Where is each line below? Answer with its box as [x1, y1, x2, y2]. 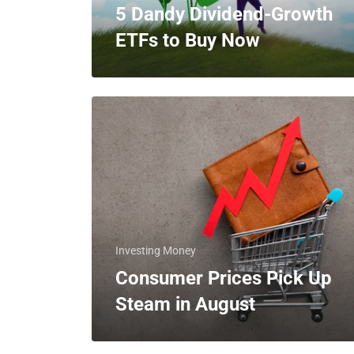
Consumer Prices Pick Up [115, 267, 332, 289]
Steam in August [115, 293, 255, 315]
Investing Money [115, 244, 196, 257]
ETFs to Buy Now [115, 29, 260, 51]
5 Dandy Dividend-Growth [115, 3, 333, 25]
